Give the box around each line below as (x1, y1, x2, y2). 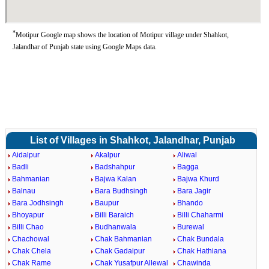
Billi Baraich (94, 211, 134, 219)
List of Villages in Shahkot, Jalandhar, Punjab (30, 135, 236, 145)
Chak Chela (11, 247, 51, 255)
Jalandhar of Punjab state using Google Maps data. (12, 43, 157, 51)
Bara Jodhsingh (11, 199, 64, 207)
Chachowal (11, 235, 49, 243)
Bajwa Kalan (94, 175, 136, 183)
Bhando (177, 199, 204, 207)
